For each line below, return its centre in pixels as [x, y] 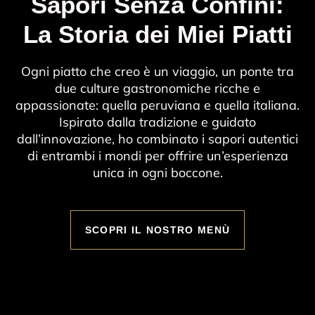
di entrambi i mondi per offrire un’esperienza [157, 155]
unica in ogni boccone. [157, 172]
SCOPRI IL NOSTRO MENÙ [157, 230]
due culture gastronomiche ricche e [157, 88]
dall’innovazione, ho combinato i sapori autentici [157, 139]
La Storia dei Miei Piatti [157, 34]
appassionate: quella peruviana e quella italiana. [157, 105]
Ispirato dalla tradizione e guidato [157, 122]
